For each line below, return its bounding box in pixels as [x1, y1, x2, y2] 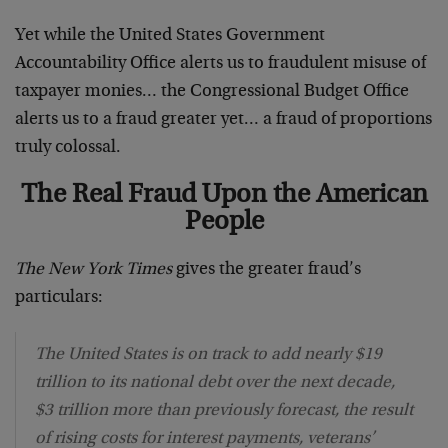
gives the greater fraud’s [172, 260, 361, 279]
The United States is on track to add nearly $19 [35, 345, 382, 364]
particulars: [15, 288, 103, 307]
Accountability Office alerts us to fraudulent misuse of [15, 54, 426, 73]
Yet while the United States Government [15, 26, 325, 45]
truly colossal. [15, 138, 121, 157]
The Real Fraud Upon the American [20, 181, 428, 209]
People [184, 208, 264, 236]
